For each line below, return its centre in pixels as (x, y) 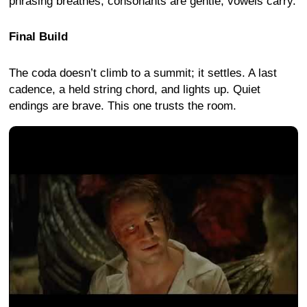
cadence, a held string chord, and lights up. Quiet (135, 89)
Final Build (38, 37)
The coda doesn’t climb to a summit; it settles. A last (143, 73)
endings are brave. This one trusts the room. (123, 106)
